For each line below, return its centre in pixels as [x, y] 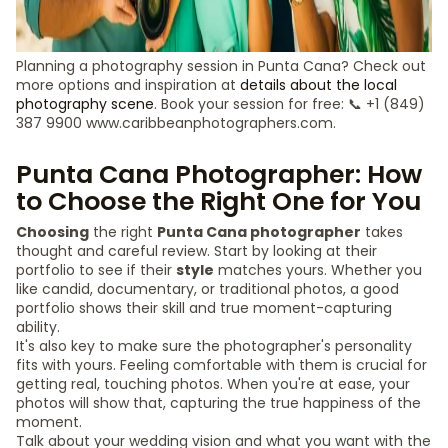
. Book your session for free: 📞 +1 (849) [289, 104]
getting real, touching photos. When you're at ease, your [213, 384]
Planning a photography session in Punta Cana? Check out [221, 66]
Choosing [52, 232]
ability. [38, 327]
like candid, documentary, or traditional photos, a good [207, 289]
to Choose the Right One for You [218, 201]
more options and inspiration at [128, 85]
